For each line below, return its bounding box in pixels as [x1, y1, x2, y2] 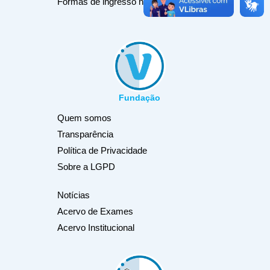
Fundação [119, 93, 160, 103]
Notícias [57, 190, 90, 201]
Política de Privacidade [57, 145, 147, 156]
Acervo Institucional [57, 222, 134, 233]
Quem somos [57, 113, 111, 124]
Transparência [57, 129, 113, 140]
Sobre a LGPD [57, 162, 115, 172]
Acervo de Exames [57, 206, 133, 217]
